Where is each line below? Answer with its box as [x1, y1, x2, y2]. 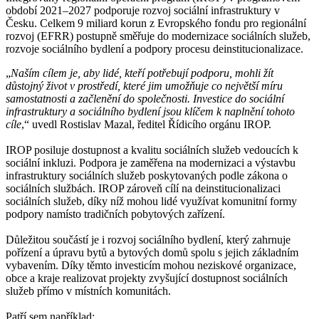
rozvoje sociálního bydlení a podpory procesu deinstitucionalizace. [6, 42, 303, 55]
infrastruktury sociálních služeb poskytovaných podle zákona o [6, 169, 288, 182]
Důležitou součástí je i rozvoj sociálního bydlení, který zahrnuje [6, 233, 291, 246]
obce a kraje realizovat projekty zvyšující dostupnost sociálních [6, 271, 288, 284]
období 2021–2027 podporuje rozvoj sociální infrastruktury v [6, 4, 280, 16]
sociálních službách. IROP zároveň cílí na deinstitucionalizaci [6, 182, 281, 194]
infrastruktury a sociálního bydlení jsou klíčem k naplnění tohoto [6, 105, 295, 117]
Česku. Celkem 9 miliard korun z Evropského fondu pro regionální [6, 16, 306, 29]
